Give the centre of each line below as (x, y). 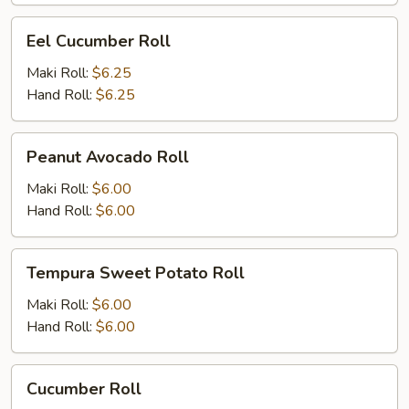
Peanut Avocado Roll (108, 157)
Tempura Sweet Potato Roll (136, 273)
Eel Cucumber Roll (99, 41)
